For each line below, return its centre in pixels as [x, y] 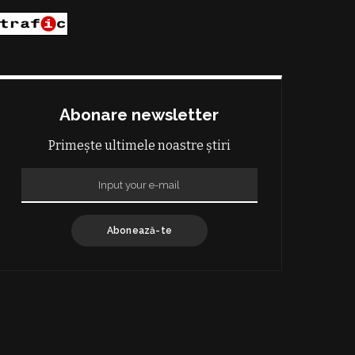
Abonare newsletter [139, 114]
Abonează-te [139, 230]
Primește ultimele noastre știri [139, 145]
